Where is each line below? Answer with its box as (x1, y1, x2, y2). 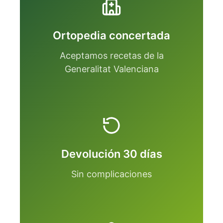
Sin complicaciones (71, 169, 152, 180)
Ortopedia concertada (53, 29, 170, 42)
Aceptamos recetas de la (59, 50, 164, 61)
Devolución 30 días (61, 147, 162, 161)
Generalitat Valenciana (64, 64, 159, 75)
